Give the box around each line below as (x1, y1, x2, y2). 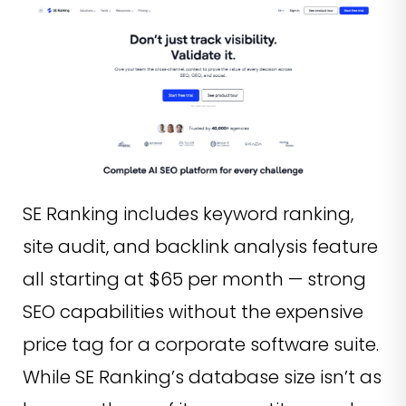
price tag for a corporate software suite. (23, 332, 379, 358)
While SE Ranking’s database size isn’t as (23, 364, 382, 391)
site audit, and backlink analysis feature (23, 234, 378, 260)
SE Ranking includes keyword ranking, (23, 201, 353, 227)
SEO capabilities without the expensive (23, 299, 363, 325)
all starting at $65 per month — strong (23, 266, 366, 293)
